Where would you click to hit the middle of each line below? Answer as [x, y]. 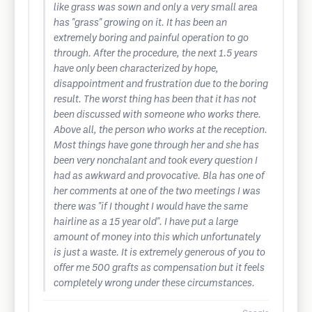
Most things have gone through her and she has [156, 146]
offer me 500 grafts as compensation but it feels [159, 268]
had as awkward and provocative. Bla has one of [159, 177]
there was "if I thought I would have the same [151, 207]
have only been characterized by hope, [136, 69]
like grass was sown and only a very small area [156, 8]
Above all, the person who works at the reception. [161, 131]
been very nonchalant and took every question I [156, 161]
